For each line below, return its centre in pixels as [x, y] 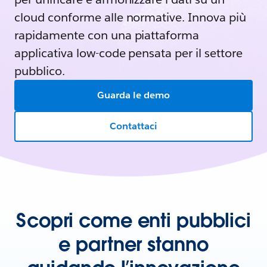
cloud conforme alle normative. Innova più [131, 17]
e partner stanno [133, 244]
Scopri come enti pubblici [133, 220]
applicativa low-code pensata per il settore [128, 53]
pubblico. [40, 71]
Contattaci [133, 126]
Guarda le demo [133, 95]
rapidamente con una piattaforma [107, 35]
